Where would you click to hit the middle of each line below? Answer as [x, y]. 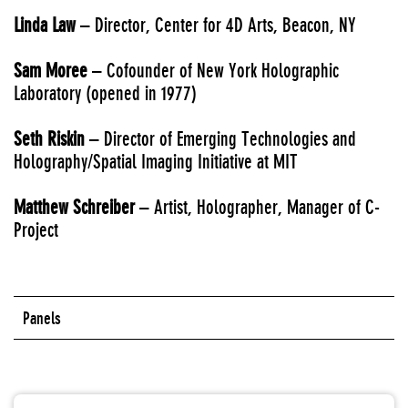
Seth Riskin [49, 139]
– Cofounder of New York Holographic [213, 71]
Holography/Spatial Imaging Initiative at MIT [156, 162]
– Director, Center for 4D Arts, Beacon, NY [216, 25]
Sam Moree [51, 71]
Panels [42, 318]
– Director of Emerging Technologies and [220, 139]
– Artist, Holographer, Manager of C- [257, 207]
